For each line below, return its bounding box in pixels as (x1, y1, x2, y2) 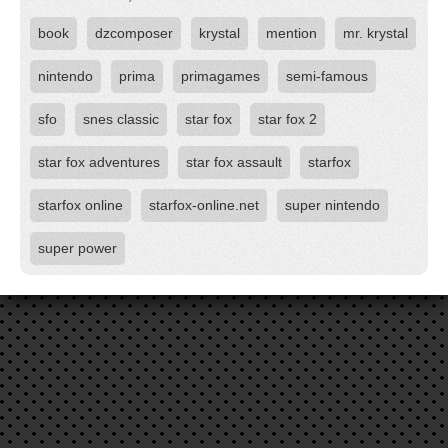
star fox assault (186, 154, 282, 170)
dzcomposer (95, 25, 173, 41)
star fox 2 (258, 111, 317, 127)
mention (266, 25, 317, 41)
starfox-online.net (149, 197, 259, 213)
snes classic (83, 111, 159, 127)
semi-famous (286, 68, 368, 84)
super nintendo (285, 197, 380, 213)
